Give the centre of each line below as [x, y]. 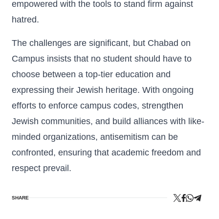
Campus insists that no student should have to [102, 59]
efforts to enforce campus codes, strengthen [98, 106]
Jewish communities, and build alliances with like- [108, 121]
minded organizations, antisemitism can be [95, 137]
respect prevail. [42, 168]
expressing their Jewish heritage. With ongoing [103, 90]
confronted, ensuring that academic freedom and [106, 153]
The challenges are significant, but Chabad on [101, 43]
